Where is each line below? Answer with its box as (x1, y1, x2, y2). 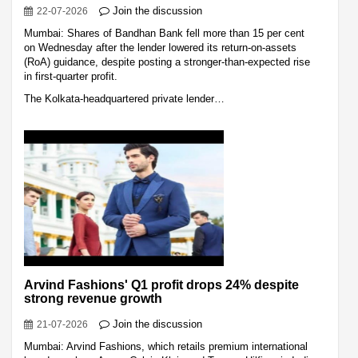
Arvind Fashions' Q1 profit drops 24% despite (24, 277, 299, 292)
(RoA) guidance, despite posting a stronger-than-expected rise (24, 55, 310, 68)
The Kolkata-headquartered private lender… (24, 92, 225, 105)
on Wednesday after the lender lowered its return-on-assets (24, 41, 296, 54)
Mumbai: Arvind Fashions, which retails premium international (24, 340, 308, 352)
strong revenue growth (24, 291, 162, 305)
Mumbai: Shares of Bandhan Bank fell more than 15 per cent (24, 26, 304, 39)
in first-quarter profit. (24, 70, 117, 82)
